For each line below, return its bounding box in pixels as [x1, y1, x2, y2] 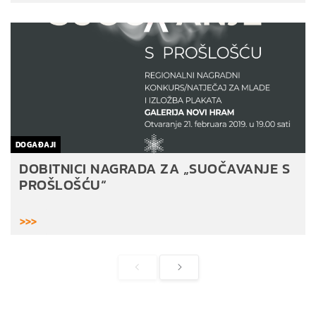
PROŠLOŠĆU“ [19, 174, 107, 195]
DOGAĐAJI [16, 138, 56, 150]
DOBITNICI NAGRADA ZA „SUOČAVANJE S [19, 157, 290, 179]
